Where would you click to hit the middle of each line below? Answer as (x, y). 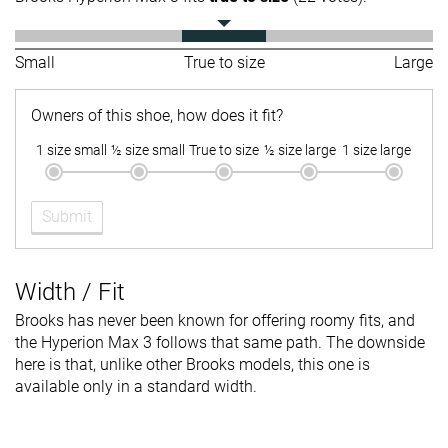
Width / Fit (70, 292)
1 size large (376, 150)
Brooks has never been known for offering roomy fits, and (215, 321)
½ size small (147, 150)
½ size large (300, 150)
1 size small (72, 150)
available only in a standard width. (136, 387)
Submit (67, 217)
